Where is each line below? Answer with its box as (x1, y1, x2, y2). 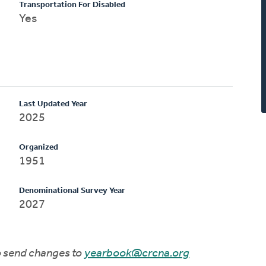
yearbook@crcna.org (84, 247, 189, 259)
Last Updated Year (19, 99, 88, 109)
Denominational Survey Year (19, 186, 126, 195)
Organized (19, 142, 59, 152)
